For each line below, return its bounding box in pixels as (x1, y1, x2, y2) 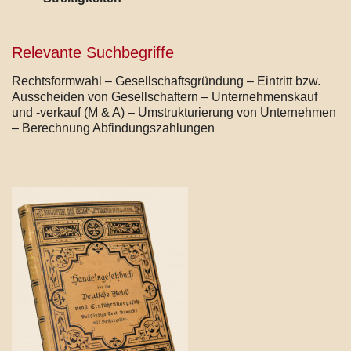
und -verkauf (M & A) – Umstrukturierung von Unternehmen (12, 105, 336, 119)
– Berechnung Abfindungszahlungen (12, 121, 215, 135)
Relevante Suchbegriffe (12, 43, 174, 61)
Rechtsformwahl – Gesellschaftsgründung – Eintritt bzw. (12, 74, 320, 88)
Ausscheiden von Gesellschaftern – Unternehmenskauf (12, 89, 317, 103)
